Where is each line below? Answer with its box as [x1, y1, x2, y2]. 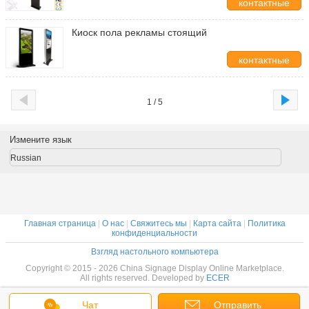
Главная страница [23, 219, 96, 228]
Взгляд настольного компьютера [90, 247, 219, 257]
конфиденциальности [112, 228, 197, 238]
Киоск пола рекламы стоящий [72, 25, 207, 39]
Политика [247, 219, 286, 228]
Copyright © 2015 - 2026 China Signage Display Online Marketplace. [25, 263, 284, 273]
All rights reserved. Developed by [79, 273, 206, 283]
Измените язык [9, 134, 72, 145]
